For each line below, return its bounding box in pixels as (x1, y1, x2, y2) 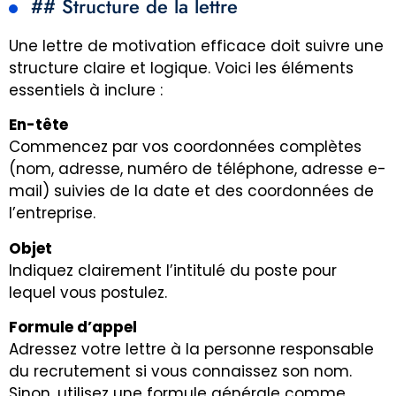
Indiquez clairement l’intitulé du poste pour (9, 259, 337, 281)
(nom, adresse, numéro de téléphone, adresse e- (9, 158, 386, 180)
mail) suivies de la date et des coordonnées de (9, 180, 374, 202)
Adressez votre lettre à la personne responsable (9, 338, 374, 360)
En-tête (9, 114, 68, 136)
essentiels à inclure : (9, 79, 163, 101)
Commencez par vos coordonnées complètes (9, 136, 362, 158)
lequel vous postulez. (9, 281, 167, 303)
